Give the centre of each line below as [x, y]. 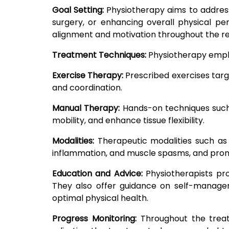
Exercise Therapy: [88, 76]
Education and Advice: [99, 174]
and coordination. [87, 88]
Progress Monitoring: [94, 219]
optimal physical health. [100, 198]
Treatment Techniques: [100, 55]
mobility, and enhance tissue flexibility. [128, 121]
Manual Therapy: [87, 108]
